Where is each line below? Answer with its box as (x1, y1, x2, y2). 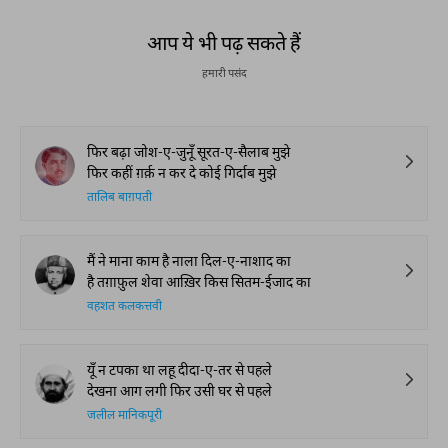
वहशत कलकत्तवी (87, 299, 162, 315)
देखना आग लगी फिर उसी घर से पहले (87, 382, 272, 399)
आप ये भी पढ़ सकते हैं (147, 30, 301, 54)
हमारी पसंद (201, 66, 247, 79)
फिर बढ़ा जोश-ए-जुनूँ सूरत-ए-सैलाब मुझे (87, 143, 290, 160)
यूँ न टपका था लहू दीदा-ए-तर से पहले (87, 361, 272, 378)
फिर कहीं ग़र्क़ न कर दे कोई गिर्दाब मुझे (87, 164, 276, 181)
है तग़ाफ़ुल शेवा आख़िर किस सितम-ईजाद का (87, 273, 311, 290)
